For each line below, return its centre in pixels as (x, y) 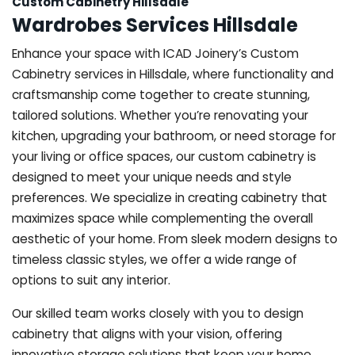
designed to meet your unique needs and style (152, 177)
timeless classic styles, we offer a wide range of (155, 259)
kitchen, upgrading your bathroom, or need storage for (174, 136)
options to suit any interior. (91, 280)
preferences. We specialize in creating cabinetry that (170, 197)
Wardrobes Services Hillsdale (155, 25)
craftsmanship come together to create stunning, (161, 94)
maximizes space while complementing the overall (162, 218)
